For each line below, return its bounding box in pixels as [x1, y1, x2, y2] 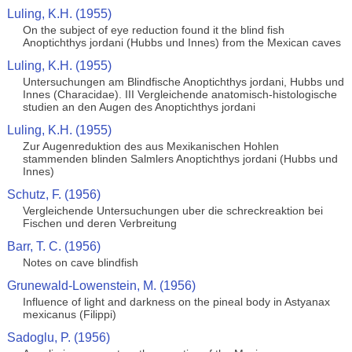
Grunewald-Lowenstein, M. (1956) [6, 279, 196, 292]
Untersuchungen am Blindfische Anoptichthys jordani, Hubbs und [22, 75, 344, 88]
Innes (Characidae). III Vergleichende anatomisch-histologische [22, 88, 337, 101]
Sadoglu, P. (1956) [6, 331, 110, 344]
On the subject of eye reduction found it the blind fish [22, 24, 284, 36]
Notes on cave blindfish [22, 256, 138, 269]
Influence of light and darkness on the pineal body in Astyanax [22, 295, 330, 308]
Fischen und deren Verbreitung [22, 217, 177, 229]
